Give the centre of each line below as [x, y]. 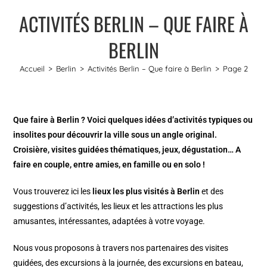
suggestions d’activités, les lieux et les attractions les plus [118, 206]
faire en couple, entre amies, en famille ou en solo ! [109, 164]
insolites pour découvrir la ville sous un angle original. [115, 134]
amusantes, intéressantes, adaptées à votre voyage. [109, 221]
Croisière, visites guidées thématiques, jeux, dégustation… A [127, 149]
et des [212, 191]
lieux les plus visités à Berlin [146, 191]
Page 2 [235, 68]
